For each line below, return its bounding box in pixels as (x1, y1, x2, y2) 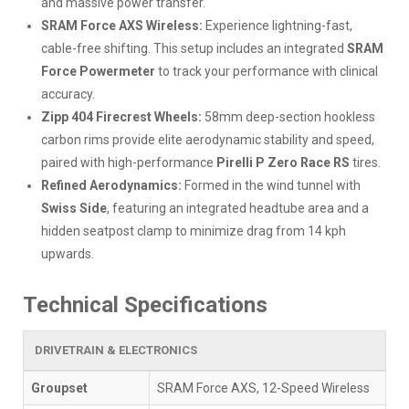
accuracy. (41, 86, 95, 101)
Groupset (31, 380, 88, 395)
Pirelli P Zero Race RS (216, 154, 350, 170)
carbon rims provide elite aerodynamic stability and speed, (41, 131, 374, 147)
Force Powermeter (41, 63, 155, 79)
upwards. (41, 246, 94, 261)
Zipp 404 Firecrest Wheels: (41, 109, 202, 124)
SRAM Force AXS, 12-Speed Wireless (157, 380, 370, 395)
